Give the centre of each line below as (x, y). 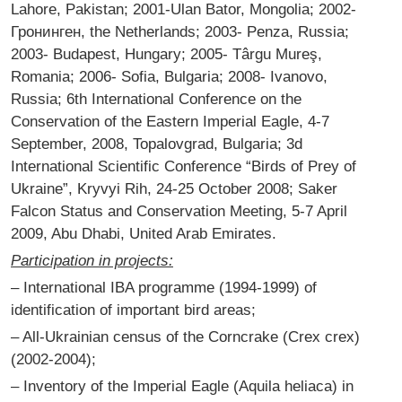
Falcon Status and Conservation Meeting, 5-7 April (179, 211)
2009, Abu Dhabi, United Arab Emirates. (144, 234)
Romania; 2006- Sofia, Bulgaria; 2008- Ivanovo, (169, 77)
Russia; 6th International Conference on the (156, 99)
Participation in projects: (92, 261)
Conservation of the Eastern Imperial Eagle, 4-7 (170, 122)
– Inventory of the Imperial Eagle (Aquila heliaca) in (182, 386)
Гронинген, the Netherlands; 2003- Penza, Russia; (180, 32)
